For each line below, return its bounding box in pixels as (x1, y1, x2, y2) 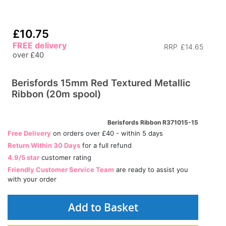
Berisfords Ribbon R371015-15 (107, 119, 198, 126)
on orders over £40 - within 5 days (51, 129, 163, 137)
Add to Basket (68, 200, 138, 214)
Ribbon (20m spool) (12, 88, 101, 100)
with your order (8, 175, 56, 183)
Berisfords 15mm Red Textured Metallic (12, 77, 191, 89)
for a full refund (80, 141, 132, 149)
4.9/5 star (8, 153, 39, 161)
